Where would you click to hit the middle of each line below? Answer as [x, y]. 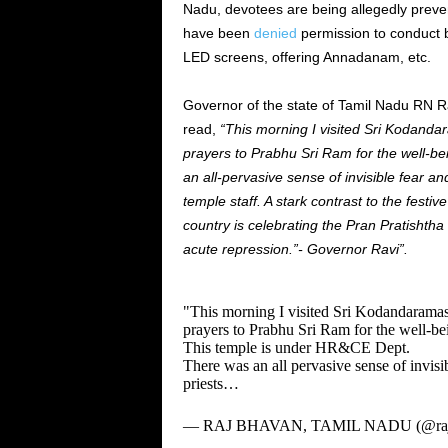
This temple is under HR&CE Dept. [296, 347]
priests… [210, 383]
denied [275, 33]
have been [218, 33]
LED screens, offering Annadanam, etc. [308, 57]
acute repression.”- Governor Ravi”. [295, 249]
